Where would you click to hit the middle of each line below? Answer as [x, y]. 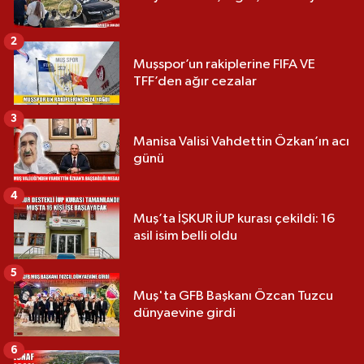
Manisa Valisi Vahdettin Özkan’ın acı [241, 142]
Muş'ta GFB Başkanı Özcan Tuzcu [233, 297]
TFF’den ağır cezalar [195, 82]
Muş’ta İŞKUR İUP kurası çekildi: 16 [234, 219]
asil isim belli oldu [185, 236]
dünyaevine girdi [184, 314]
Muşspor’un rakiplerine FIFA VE [224, 65]
